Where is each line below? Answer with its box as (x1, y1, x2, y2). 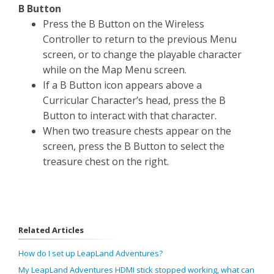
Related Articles (18, 224, 84, 235)
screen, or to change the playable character (43, 48, 242, 61)
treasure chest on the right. (43, 155, 169, 168)
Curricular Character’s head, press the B (43, 94, 226, 107)
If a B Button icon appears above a (43, 78, 202, 92)
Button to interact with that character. (43, 109, 217, 122)
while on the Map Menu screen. (43, 63, 187, 76)
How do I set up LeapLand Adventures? (18, 248, 163, 259)
